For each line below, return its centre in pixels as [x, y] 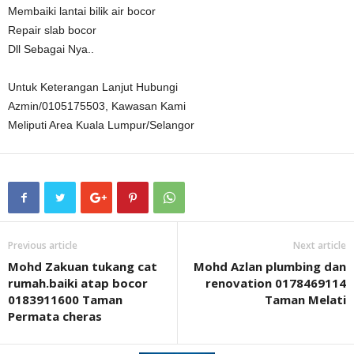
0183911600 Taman [65, 299]
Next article [320, 245]
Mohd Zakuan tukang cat [83, 266]
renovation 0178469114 [276, 282]
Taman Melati [305, 299]
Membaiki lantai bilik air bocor [82, 11]
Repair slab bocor [52, 30]
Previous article [43, 245]
